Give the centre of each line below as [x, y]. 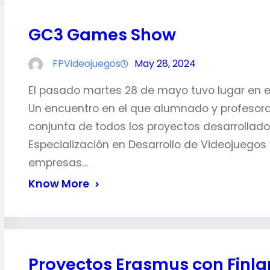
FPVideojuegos [86, 64]
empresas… [58, 163]
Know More [58, 184]
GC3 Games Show [102, 35]
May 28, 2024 [165, 64]
